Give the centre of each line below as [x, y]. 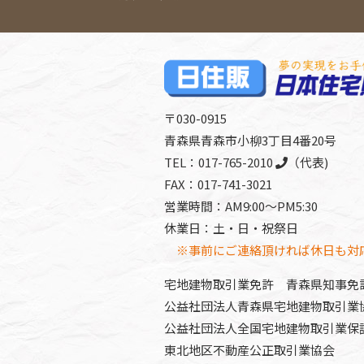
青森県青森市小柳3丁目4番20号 [250, 140]
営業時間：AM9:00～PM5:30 [241, 206]
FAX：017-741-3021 [218, 184]
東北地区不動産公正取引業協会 [249, 350]
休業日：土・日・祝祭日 [231, 228]
